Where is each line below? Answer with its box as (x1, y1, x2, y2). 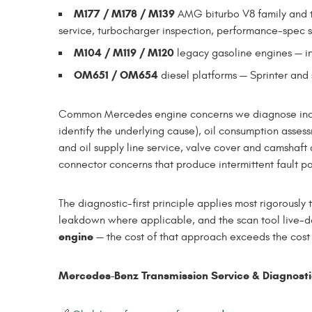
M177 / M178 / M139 (74, 6, 175, 20)
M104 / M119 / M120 (74, 45, 174, 59)
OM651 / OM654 (74, 68, 158, 81)
